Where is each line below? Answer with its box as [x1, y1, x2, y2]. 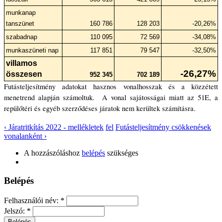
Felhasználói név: [4, 196, 60, 205]
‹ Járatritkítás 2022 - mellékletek [4, 122, 104, 131]
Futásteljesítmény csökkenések [115, 122, 211, 131]
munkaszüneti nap [5, 46, 58, 54]
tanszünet [5, 19, 34, 27]
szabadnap [5, 33, 37, 41]
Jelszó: [4, 207, 27, 216]
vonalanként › [4, 131, 47, 140]
